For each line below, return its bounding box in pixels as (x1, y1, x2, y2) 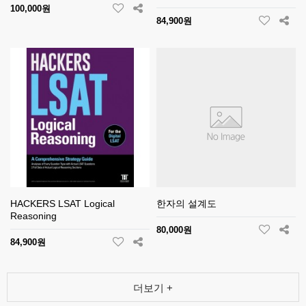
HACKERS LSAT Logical (10, 198, 115, 209)
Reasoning (10, 210, 57, 221)
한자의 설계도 (156, 198, 217, 209)
